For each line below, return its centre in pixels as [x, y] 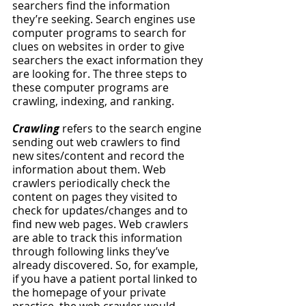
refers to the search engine [133, 128]
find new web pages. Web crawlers [102, 224]
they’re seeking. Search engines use [105, 19]
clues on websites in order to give [100, 46]
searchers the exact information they [109, 60]
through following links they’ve [92, 251]
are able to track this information [99, 238]
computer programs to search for [101, 33]
